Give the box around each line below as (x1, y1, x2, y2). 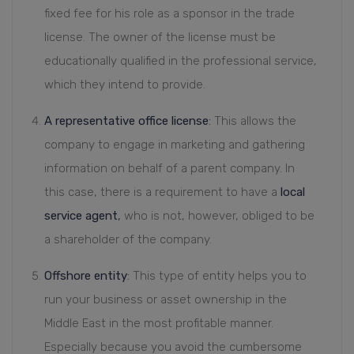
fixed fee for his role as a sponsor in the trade (44, 6, 295, 21)
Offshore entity (44, 269, 127, 284)
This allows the (211, 114, 296, 129)
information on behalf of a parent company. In (44, 161, 295, 176)
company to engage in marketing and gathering (44, 137, 305, 153)
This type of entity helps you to (130, 269, 307, 284)
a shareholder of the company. (44, 232, 212, 247)
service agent (44, 209, 118, 224)
